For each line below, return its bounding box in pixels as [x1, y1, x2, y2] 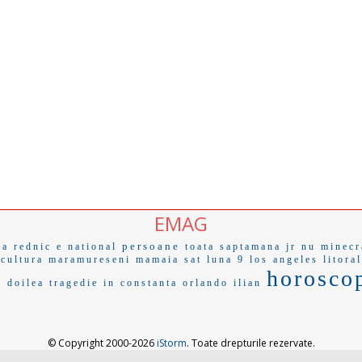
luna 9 [206, 254, 245, 265]
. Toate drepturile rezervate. [186, 336, 315, 350]
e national [56, 241, 117, 252]
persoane [121, 240, 180, 252]
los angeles [249, 254, 318, 265]
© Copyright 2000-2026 [47, 336, 157, 350]
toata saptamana [184, 241, 281, 252]
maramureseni [48, 254, 131, 265]
